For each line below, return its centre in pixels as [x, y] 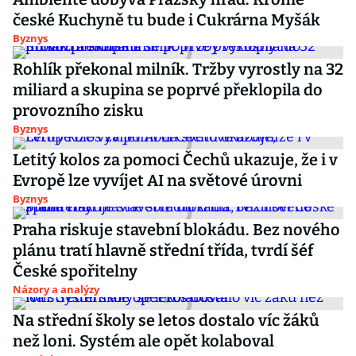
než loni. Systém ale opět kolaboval [143, 341]
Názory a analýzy [56, 289]
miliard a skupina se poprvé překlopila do [168, 90]
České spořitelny [75, 271]
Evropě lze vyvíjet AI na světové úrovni [157, 180]
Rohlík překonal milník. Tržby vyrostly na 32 [178, 69]
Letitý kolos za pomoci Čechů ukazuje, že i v [175, 160]
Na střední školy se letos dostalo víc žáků [166, 320]
